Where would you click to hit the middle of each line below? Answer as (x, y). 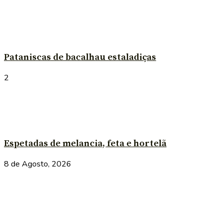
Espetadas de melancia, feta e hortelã (85, 144)
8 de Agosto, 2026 (38, 164)
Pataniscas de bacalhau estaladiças (80, 57)
